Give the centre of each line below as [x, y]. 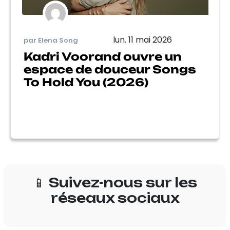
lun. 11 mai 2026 [142, 40]
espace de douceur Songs [110, 69]
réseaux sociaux [115, 198]
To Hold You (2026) [86, 82]
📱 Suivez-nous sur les [115, 183]
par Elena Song [51, 40]
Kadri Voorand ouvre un [103, 56]
